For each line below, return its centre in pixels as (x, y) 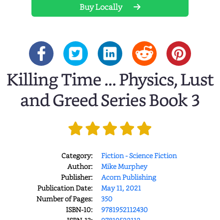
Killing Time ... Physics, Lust (110, 81)
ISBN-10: (79, 209)
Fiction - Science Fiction (139, 155)
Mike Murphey (124, 166)
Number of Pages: (64, 198)
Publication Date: (65, 188)
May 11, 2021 (121, 188)
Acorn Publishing (128, 177)
